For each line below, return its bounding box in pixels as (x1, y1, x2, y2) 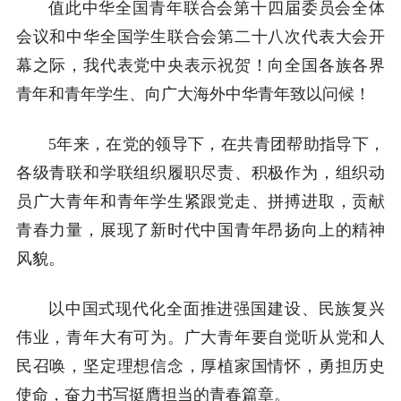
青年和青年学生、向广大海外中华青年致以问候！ (15, 84, 371, 103)
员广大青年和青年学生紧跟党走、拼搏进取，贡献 (15, 192, 386, 210)
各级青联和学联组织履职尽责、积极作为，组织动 (15, 163, 386, 182)
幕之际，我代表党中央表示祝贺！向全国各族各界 (15, 55, 386, 74)
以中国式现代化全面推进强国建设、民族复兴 (47, 299, 386, 318)
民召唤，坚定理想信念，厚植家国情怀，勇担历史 (15, 356, 386, 375)
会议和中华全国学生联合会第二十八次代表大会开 (15, 27, 386, 46)
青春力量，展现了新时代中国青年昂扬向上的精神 (15, 220, 386, 239)
